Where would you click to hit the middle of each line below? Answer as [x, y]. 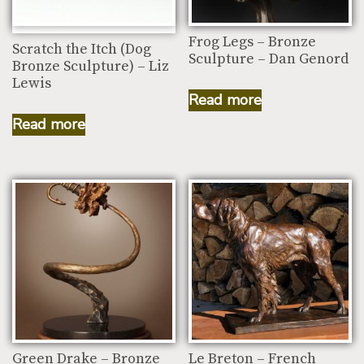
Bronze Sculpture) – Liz [91, 67]
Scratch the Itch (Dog [82, 50]
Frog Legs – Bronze [253, 42]
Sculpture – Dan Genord [269, 59]
